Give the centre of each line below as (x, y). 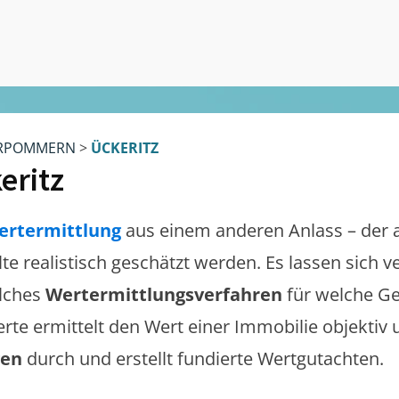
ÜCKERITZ (125, 148)
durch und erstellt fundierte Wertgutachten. (205, 358)
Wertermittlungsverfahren (166, 294)
